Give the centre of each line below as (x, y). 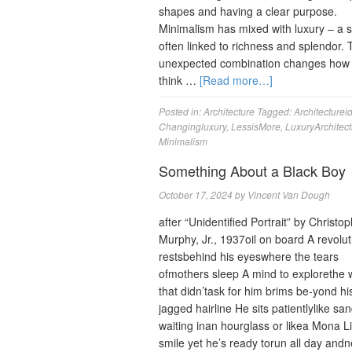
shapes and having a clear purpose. (248, 11)
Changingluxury (192, 126)
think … (179, 80)
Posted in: (181, 111)
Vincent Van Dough (289, 194)
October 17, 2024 (196, 194)
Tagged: (275, 111)
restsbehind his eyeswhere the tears (249, 256)
